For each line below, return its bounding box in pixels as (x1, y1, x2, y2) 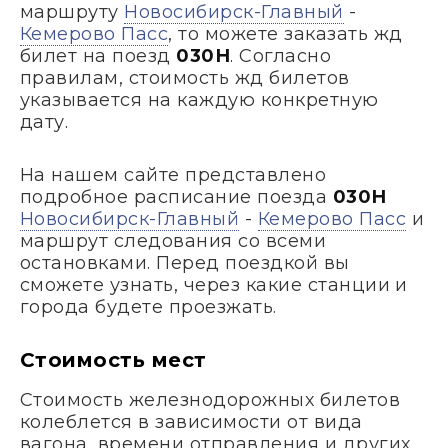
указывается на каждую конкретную (20, 88, 379, 111)
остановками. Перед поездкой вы (20, 251, 350, 274)
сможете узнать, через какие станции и (20, 273, 408, 296)
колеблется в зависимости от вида (20, 411, 363, 434)
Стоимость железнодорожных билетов (20, 389, 401, 412)
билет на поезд (20, 44, 177, 67)
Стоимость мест (20, 348, 207, 373)
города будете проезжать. (20, 295, 277, 318)
